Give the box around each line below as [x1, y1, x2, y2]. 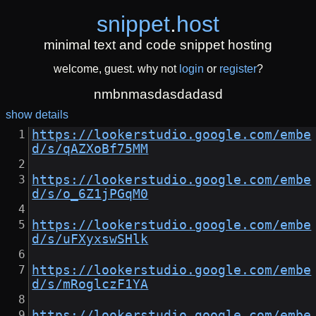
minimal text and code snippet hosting [44, 37, 272, 52]
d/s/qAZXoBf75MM [32, 142, 149, 157]
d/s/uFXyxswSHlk [32, 232, 149, 247]
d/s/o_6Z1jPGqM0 [32, 187, 149, 202]
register [219, 63, 257, 75]
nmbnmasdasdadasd [93, 87, 223, 102]
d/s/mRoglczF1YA [32, 277, 149, 292]
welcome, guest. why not [53, 63, 179, 75]
